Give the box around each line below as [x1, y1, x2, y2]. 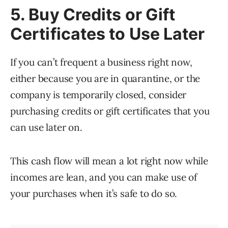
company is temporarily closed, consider [10, 89, 187, 101]
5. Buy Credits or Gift [10, 5, 176, 25]
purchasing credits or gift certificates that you [10, 105, 210, 118]
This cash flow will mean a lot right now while [10, 155, 208, 167]
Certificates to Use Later [10, 24, 205, 44]
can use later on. [10, 121, 82, 134]
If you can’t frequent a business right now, [10, 56, 192, 69]
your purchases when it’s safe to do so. [10, 187, 178, 200]
